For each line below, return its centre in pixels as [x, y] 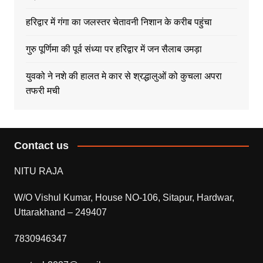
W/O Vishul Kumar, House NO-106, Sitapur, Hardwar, [124, 197]
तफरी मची [43, 90]
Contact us [41, 145]
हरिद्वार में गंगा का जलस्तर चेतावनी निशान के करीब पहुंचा [119, 22]
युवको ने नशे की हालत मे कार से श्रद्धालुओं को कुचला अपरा [124, 76]
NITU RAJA [38, 171]
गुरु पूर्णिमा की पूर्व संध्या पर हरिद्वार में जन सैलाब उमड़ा [114, 49]
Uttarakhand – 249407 [60, 212]
